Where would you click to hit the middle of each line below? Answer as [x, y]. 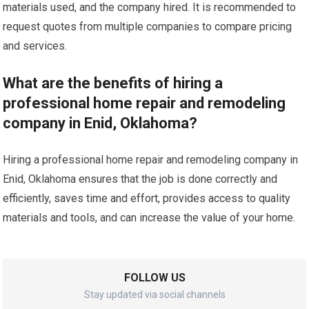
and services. [35, 46]
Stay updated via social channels [154, 295]
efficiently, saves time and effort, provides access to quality [147, 199]
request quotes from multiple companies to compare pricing [148, 27]
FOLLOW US [154, 278]
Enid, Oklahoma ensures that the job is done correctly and [140, 179]
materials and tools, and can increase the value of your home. [149, 218]
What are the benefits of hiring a [113, 83]
